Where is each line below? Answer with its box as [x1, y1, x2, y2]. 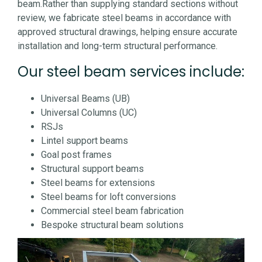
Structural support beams [41, 163, 144, 175]
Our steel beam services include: [18, 62, 244, 82]
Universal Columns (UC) [41, 107, 137, 119]
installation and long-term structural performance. [18, 40, 218, 51]
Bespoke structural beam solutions [41, 219, 184, 231]
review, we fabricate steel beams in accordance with [18, 12, 231, 23]
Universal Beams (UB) [41, 93, 130, 105]
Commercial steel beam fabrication [41, 205, 184, 217]
